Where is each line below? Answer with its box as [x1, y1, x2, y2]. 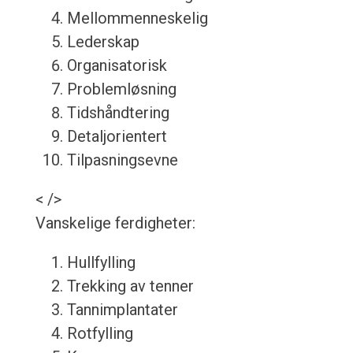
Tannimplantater [66, 300, 178, 320]
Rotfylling [66, 324, 133, 344]
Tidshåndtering [66, 103, 169, 123]
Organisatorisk [66, 56, 167, 76]
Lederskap [66, 32, 139, 52]
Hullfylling [66, 253, 136, 273]
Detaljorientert [66, 127, 167, 147]
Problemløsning [66, 80, 176, 99]
